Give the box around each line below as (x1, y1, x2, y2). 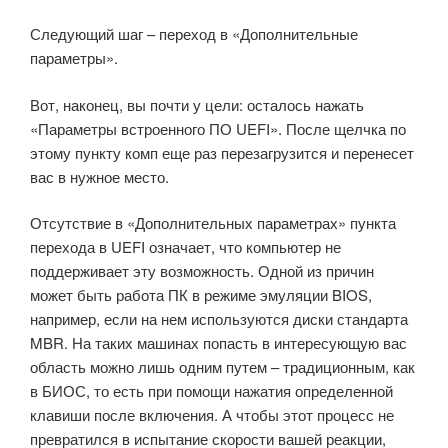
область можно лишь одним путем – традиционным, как (30, 356, 415, 378)
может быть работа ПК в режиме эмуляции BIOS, (30, 284, 372, 306)
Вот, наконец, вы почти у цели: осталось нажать (30, 93, 364, 115)
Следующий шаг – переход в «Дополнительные (30, 23, 358, 45)
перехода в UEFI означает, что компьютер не (30, 236, 341, 258)
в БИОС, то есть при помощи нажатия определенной (30, 380, 393, 402)
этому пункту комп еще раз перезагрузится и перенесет (30, 141, 414, 163)
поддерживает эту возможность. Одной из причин (30, 260, 374, 282)
